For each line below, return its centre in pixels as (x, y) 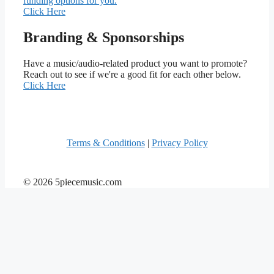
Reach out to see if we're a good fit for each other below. (132, 74)
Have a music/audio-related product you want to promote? (135, 63)
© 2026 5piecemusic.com (72, 182)
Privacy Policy (180, 143)
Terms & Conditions (106, 143)
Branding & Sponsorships (104, 37)
